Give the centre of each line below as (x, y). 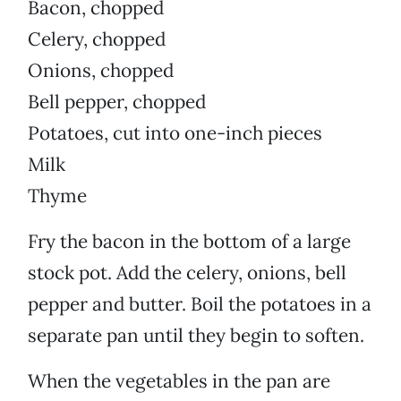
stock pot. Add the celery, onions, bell (187, 273)
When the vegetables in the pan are (179, 381)
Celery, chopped (97, 39)
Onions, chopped (101, 71)
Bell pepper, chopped (117, 102)
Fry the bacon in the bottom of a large (189, 242)
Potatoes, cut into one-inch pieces (175, 133)
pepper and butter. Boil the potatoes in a (200, 304)
